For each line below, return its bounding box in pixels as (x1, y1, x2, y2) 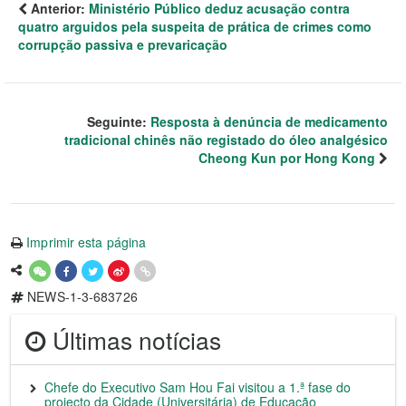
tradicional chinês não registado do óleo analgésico (64, 130, 388, 150)
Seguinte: (87, 112, 150, 131)
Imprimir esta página (26, 233, 147, 252)
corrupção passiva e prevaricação (18, 35, 227, 54)
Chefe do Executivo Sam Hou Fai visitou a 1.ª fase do (44, 378, 351, 397)
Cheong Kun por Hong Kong (198, 149, 375, 168)
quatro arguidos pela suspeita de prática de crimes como (18, 17, 372, 36)
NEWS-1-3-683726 (24, 287, 138, 306)
